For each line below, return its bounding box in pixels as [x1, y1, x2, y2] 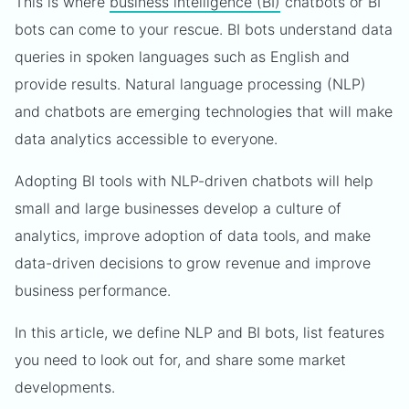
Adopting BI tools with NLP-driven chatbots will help [15, 172, 373, 190]
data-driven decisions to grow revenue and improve [15, 254, 371, 272]
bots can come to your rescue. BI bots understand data [15, 20, 393, 38]
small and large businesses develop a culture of [15, 199, 341, 217]
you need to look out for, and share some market [15, 351, 346, 369]
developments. [15, 378, 115, 396]
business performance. [15, 281, 171, 299]
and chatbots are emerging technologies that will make [15, 102, 393, 121]
